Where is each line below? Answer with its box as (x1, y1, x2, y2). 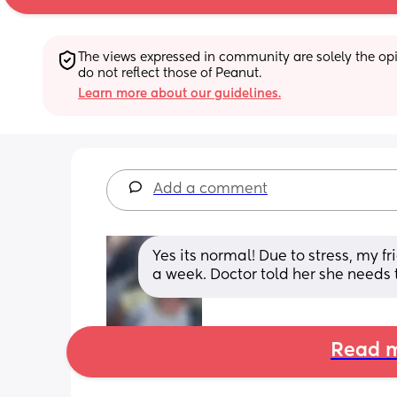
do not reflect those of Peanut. (78, 66, 261, 80)
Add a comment (153, 182, 268, 197)
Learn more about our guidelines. (78, 87, 281, 100)
